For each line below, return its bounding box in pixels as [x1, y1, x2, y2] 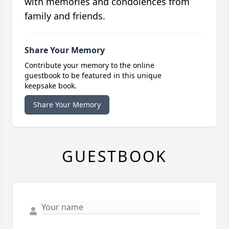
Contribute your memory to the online [25, 60, 154, 71]
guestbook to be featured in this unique [25, 71, 162, 81]
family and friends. [25, 10, 105, 22]
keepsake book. [25, 81, 77, 91]
